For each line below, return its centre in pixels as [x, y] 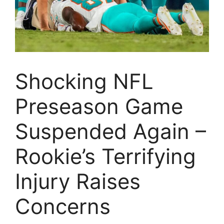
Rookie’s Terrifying [105, 156]
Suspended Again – [110, 131]
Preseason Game [99, 106]
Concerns [63, 206]
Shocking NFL [84, 81]
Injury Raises [78, 181]
